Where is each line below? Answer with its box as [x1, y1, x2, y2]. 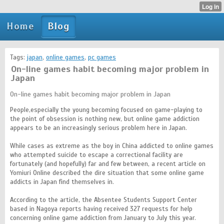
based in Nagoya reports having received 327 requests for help [10, 205, 192, 213]
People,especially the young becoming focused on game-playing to [10, 106, 202, 114]
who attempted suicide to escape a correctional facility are [10, 151, 183, 159]
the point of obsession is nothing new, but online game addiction [10, 115, 199, 123]
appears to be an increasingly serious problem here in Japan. [10, 124, 187, 132]
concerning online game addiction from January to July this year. [10, 214, 196, 222]
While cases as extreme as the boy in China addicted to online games [10, 142, 213, 150]
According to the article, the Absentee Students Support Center [10, 196, 197, 204]
